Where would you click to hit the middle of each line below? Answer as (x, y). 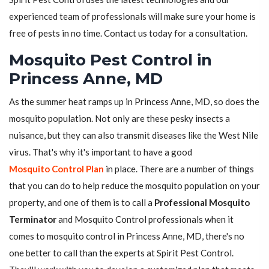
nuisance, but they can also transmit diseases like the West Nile (134, 135)
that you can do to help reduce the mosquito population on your (134, 186)
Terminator (33, 219)
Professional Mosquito (202, 203)
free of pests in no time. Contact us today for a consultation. (128, 33)
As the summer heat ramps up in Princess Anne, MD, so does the (134, 102)
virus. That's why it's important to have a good (101, 152)
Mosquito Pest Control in (110, 60)
